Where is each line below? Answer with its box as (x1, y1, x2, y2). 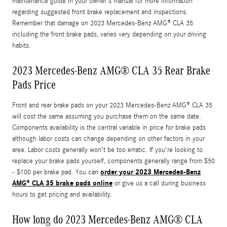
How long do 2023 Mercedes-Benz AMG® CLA (12, 212, 203, 226)
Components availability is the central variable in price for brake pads (12, 123, 206, 132)
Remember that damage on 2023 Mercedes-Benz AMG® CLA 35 (12, 19, 193, 27)
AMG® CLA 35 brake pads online (12, 178, 112, 187)
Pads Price (12, 78, 56, 91)
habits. (12, 41, 31, 50)
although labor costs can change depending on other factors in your (12, 134, 205, 143)
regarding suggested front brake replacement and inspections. (12, 8, 188, 16)
